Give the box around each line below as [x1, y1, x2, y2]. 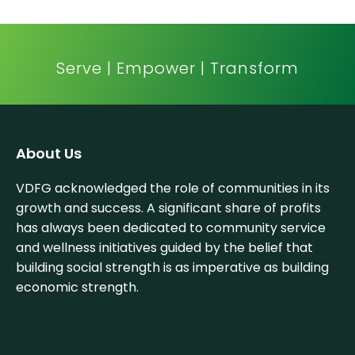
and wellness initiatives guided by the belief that [16, 239, 313, 257]
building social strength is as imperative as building [16, 258, 329, 277]
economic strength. [16, 278, 139, 296]
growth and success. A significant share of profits [16, 199, 321, 217]
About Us [16, 143, 82, 163]
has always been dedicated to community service [16, 219, 326, 237]
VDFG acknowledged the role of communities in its [16, 179, 330, 197]
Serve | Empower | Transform [56, 57, 299, 79]
